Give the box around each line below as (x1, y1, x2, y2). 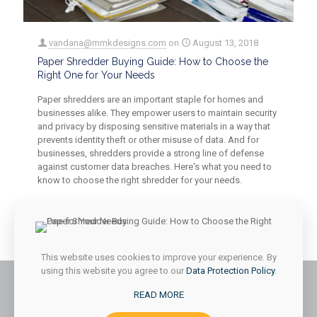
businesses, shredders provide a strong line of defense (38, 147, 264, 158)
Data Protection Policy (185, 265, 275, 276)
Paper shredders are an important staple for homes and (38, 93, 263, 105)
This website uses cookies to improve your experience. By (40, 252, 277, 263)
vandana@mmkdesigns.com (49, 37, 166, 48)
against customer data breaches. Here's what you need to (38, 161, 272, 172)
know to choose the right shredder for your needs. (38, 174, 242, 185)
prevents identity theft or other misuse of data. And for (38, 134, 259, 145)
